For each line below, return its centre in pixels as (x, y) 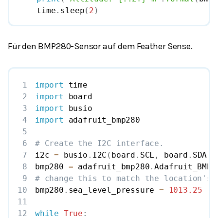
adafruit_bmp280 (111, 166)
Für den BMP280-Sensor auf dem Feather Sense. (100, 46)
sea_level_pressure (114, 190)
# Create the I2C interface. (100, 143)
